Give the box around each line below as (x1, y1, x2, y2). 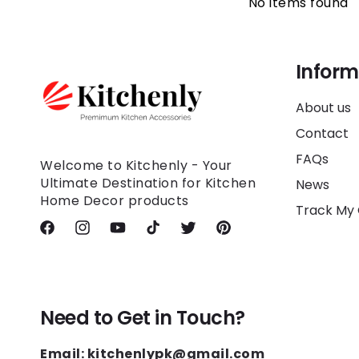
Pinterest (214, 225, 268, 242)
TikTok (143, 225, 181, 242)
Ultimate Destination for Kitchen (40, 174, 256, 193)
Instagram (73, 225, 135, 242)
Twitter (179, 225, 221, 242)
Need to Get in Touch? (40, 305, 245, 331)
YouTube (108, 225, 162, 242)
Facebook (38, 225, 95, 242)
